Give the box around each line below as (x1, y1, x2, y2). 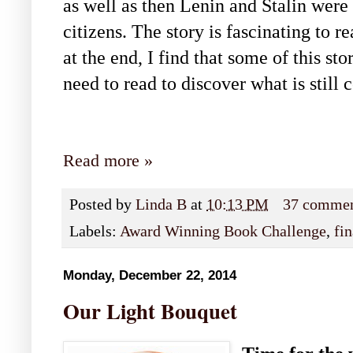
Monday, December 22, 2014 (63, 268, 236, 284)
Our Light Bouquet (63, 295, 237, 327)
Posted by (69, 196, 136, 214)
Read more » (63, 151, 153, 171)
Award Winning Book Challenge (120, 223, 326, 240)
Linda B (136, 196, 187, 214)
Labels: (69, 223, 120, 240)
